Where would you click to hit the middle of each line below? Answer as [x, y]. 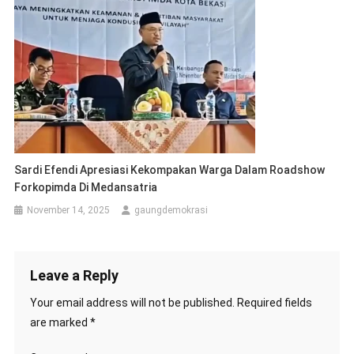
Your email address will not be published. [132, 303]
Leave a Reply [74, 276]
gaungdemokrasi [171, 211]
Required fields [274, 303]
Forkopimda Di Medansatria [86, 188]
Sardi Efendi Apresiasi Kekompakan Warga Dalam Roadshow [170, 170]
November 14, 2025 [69, 211]
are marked [60, 323]
